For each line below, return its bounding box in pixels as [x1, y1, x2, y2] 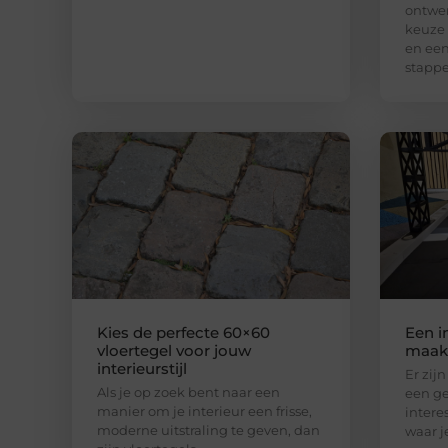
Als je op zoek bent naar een [97, 383, 280, 400]
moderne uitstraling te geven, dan [97, 421, 320, 438]
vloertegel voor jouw [97, 340, 251, 360]
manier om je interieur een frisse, [97, 402, 312, 419]
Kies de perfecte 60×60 [97, 322, 270, 342]
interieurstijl [97, 358, 187, 378]
